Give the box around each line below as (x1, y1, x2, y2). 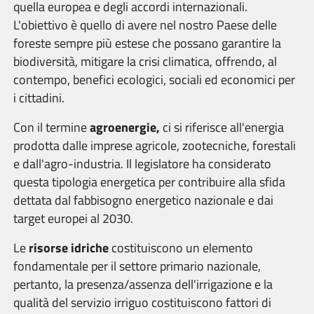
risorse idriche (29, 238, 109, 257)
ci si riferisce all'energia (160, 118, 284, 137)
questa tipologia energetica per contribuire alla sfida (13, 172, 285, 191)
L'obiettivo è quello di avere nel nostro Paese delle (13, 15, 277, 34)
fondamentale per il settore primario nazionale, (13, 257, 261, 275)
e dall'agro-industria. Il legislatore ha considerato (13, 154, 271, 173)
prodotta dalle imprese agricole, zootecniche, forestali (13, 136, 296, 155)
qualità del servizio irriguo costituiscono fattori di (13, 293, 271, 312)
